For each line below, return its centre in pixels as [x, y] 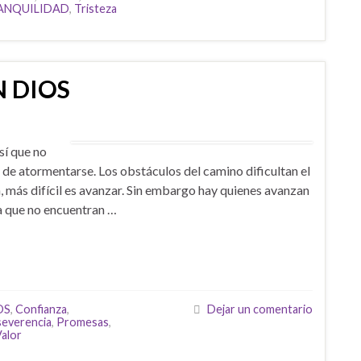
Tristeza [95, 8]
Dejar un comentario [260, 309]
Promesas [83, 322]
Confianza [41, 309]
